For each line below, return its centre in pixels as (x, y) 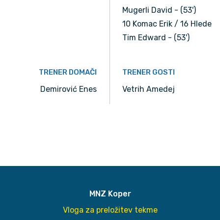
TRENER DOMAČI (68, 72)
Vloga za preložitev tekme (110, 210)
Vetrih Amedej (149, 89)
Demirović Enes (69, 89)
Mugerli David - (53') (159, 10)
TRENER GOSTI (149, 72)
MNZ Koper (110, 194)
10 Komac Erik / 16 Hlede (167, 24)
